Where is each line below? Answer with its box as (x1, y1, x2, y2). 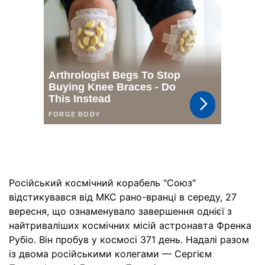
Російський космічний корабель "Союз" (9, 177, 196, 189)
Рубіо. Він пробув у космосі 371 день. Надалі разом (9, 234, 249, 245)
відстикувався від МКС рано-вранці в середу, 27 (9, 191, 237, 203)
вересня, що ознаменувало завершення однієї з (9, 205, 232, 217)
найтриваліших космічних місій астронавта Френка (9, 219, 251, 231)
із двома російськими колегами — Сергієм (9, 248, 212, 260)
